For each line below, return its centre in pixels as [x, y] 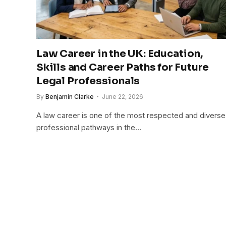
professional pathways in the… [89, 127]
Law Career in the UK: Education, [120, 53]
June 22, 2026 [123, 96]
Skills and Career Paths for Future [123, 67]
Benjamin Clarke [70, 96]
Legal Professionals [88, 81]
